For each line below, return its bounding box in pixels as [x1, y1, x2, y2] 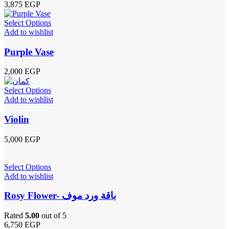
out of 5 [39, 211, 66, 220]
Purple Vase [4, 46, 54, 57]
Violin [4, 113, 29, 125]
